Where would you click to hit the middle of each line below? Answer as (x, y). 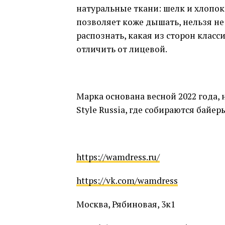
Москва (92, 204)
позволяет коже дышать (128, 22)
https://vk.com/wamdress (127, 181)
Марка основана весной (127, 96)
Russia (112, 110)
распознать (100, 35)
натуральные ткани (118, 8)
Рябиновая (135, 204)
